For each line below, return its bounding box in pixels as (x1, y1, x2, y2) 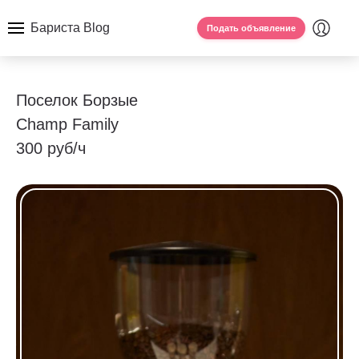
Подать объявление (207, 23, 296, 33)
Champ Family (16, 115, 119, 133)
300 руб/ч (16, 139, 86, 157)
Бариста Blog (30, 21, 110, 34)
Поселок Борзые (16, 91, 138, 109)
